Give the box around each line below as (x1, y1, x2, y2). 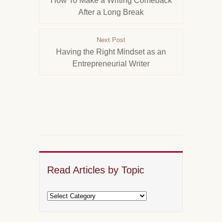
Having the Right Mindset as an (56, 48, 166, 56)
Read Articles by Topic (47, 165, 144, 175)
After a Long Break (78, 8, 144, 17)
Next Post (97, 36, 125, 44)
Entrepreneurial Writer (72, 59, 150, 68)
